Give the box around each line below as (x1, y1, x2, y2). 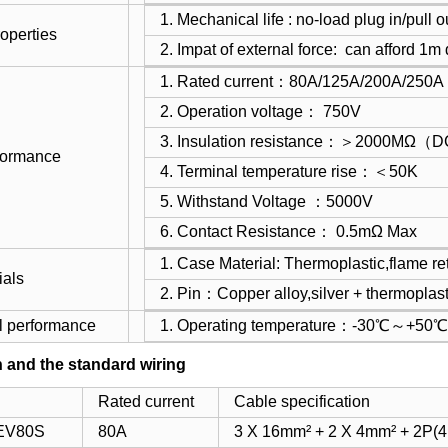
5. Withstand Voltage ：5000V (160, 192, 373, 210)
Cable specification (234, 392, 370, 410)
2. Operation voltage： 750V (160, 102, 361, 120)
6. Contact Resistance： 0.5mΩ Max (160, 222, 417, 240)
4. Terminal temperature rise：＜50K (160, 162, 418, 180)
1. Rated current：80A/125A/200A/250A (160, 72, 444, 90)
